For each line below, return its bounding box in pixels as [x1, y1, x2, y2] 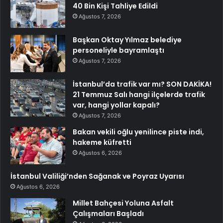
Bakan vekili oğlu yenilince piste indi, [73, 127, 204, 137]
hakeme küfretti [73, 137, 131, 148]
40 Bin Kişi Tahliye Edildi [73, 1, 158, 11]
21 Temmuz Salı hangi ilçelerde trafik [73, 90, 205, 100]
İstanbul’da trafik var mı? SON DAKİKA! [73, 79, 212, 90]
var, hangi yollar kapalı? [73, 100, 160, 111]
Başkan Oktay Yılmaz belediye [73, 35, 182, 45]
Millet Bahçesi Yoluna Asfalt [73, 198, 174, 209]
